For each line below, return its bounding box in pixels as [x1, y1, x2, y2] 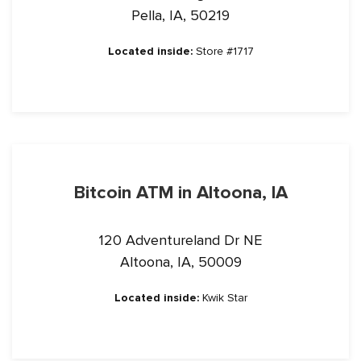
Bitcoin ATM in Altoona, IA [73, 181, 288, 204]
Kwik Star [198, 291, 247, 305]
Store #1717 [192, 44, 254, 58]
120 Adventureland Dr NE [99, 231, 262, 249]
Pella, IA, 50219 [131, 6, 230, 24]
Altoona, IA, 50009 [119, 253, 242, 271]
